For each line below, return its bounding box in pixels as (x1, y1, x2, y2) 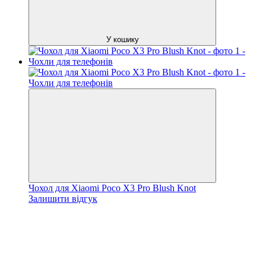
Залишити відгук (28, 193, 97, 204)
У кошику (106, 34, 139, 44)
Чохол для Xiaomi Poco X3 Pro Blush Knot (28, 182, 196, 193)
